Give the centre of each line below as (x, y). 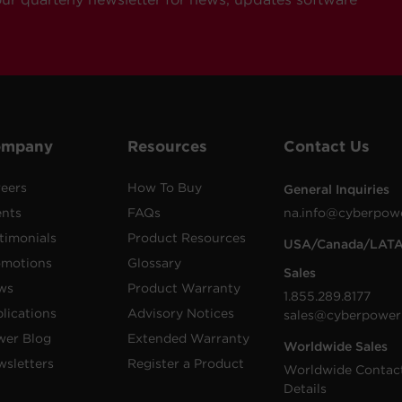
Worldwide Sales (336, 346)
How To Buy (164, 187)
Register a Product (185, 363)
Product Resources (186, 237)
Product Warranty (184, 288)
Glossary (154, 262)
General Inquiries (337, 189)
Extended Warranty (188, 338)
